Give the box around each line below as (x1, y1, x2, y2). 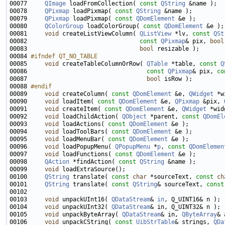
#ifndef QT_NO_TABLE (31, 53, 97, 60)
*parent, (147, 113, 182, 120)
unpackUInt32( (59, 203, 111, 210)
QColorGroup (45, 23, 83, 30)
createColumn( (59, 90, 111, 97)
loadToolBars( (59, 128, 111, 135)
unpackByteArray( (59, 211, 122, 218)
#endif (31, 83, 52, 90)
